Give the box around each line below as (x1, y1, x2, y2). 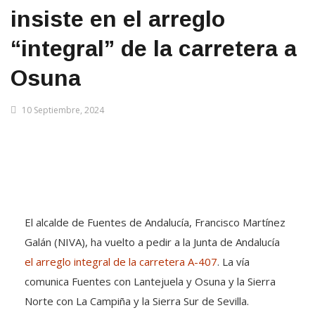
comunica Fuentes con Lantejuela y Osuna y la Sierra (25, 274, 276, 288)
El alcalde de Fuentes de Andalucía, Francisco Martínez (25, 215, 285, 229)
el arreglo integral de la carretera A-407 (25, 255, 217, 269)
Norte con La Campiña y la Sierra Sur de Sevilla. (25, 294, 249, 308)
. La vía (217, 255, 250, 269)
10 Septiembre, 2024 (22, 104, 104, 116)
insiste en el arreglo (11, 6, 225, 32)
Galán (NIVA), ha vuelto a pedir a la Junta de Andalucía (25, 235, 280, 249)
